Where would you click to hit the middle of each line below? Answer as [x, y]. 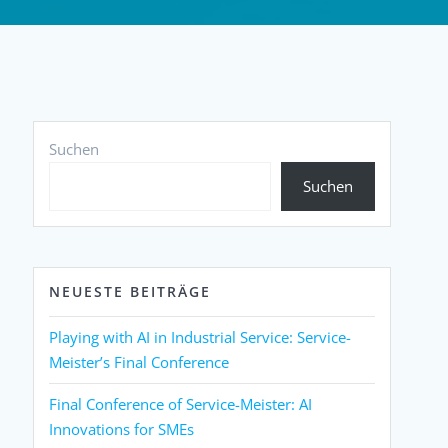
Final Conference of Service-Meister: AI [181, 403]
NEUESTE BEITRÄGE [130, 291]
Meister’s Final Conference [139, 361]
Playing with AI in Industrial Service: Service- [200, 336]
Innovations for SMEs [122, 428]
